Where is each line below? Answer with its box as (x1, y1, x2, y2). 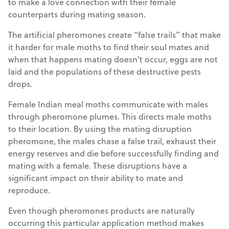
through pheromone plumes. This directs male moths (8, 110, 212, 122)
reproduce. (8, 184, 50, 196)
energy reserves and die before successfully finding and (8, 147, 219, 159)
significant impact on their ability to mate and (8, 171, 183, 184)
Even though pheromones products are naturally (8, 204, 195, 216)
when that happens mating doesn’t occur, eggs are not (8, 53, 218, 65)
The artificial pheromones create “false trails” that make (8, 28, 221, 40)
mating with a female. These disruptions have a (8, 159, 187, 171)
